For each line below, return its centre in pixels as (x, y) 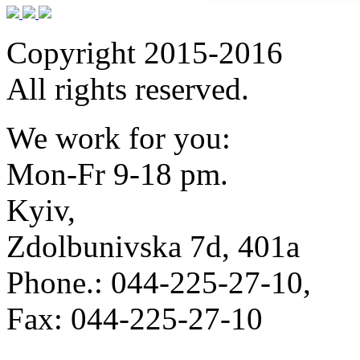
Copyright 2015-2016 (145, 53)
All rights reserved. (128, 89)
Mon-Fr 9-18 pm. (117, 174)
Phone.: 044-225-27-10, (159, 282)
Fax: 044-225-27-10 (135, 319)
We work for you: (119, 138)
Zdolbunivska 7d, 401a (153, 246)
